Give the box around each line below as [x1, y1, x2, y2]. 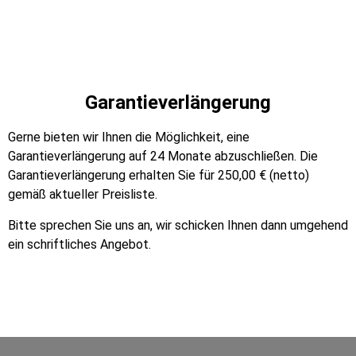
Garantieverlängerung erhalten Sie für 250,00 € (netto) [8, 168, 309, 184]
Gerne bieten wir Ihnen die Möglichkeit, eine [8, 130, 250, 145]
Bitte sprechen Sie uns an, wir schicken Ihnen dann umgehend [8, 217, 348, 233]
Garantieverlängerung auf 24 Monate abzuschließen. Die [8, 149, 318, 164]
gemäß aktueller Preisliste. [8, 187, 157, 203]
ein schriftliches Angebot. [8, 236, 151, 252]
